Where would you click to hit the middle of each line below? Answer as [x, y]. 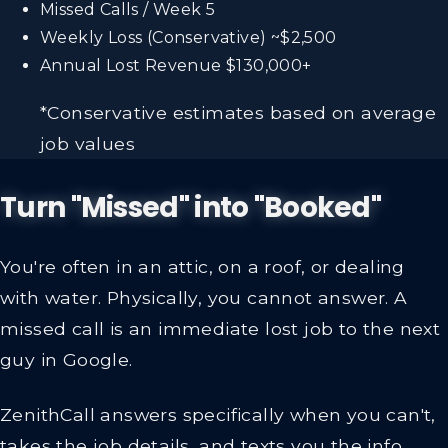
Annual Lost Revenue [131, 65]
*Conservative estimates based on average [238, 113]
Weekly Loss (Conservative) [153, 37]
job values [88, 144]
